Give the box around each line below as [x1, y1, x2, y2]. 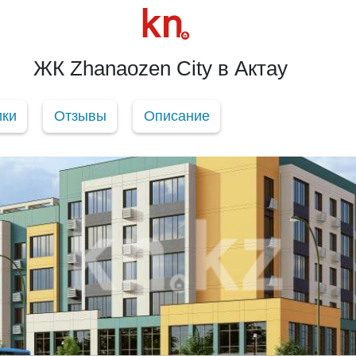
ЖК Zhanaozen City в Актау [33, 56, 288, 80]
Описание [143, 107, 210, 124]
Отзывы [53, 107, 106, 124]
